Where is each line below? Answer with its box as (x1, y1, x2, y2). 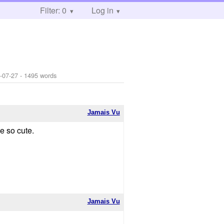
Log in (91, 4, 113, 16)
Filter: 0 (40, 4, 66, 16)
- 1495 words (18, 70, 57, 80)
